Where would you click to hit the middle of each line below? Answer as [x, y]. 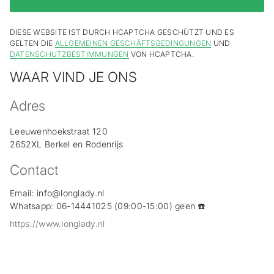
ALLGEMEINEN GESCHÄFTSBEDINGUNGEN [133, 43]
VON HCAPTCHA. [161, 54]
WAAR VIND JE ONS [73, 77]
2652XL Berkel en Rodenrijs [67, 144]
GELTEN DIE [32, 43]
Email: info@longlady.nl [57, 193]
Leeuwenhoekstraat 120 [59, 131]
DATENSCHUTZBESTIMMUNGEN [69, 54]
